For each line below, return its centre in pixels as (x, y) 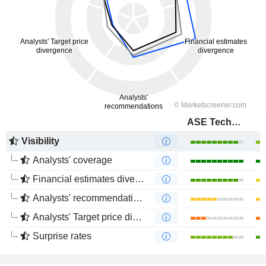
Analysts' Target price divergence (83, 217)
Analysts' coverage (72, 160)
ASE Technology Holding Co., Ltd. (236, 122)
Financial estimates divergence (84, 179)
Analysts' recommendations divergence (83, 198)
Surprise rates (62, 236)
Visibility (40, 141)
